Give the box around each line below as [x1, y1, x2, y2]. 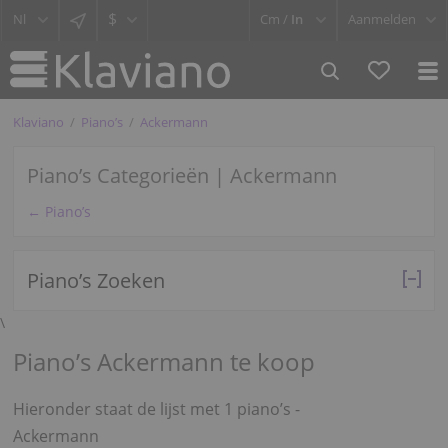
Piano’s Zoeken [26, 266, 165, 294]
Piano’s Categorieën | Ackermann [26, 162, 337, 190]
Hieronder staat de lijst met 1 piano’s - [12, 397, 300, 420]
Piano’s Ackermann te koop [12, 345, 315, 379]
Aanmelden [348, 10, 416, 28]
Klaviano [12, 112, 64, 131]
